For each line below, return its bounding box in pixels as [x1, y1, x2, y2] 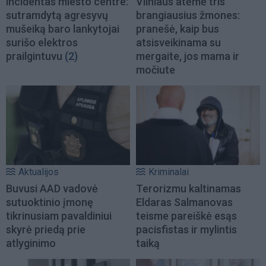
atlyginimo [6, 237, 56, 250]
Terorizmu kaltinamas [136, 182, 241, 195]
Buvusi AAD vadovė [6, 182, 98, 195]
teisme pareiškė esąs [136, 210, 237, 223]
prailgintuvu [6, 49, 62, 62]
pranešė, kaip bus [136, 22, 219, 35]
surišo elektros [6, 36, 78, 49]
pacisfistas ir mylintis [136, 223, 237, 236]
